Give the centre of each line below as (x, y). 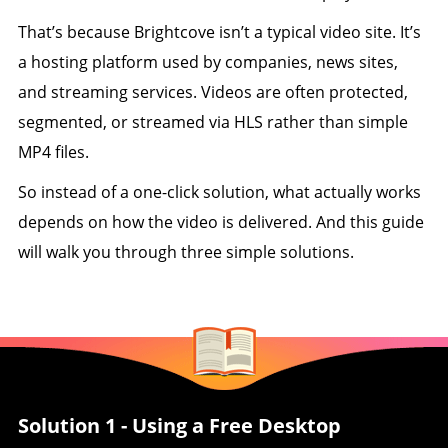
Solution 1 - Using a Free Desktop (179, 425)
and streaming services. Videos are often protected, (212, 92)
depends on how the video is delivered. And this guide (220, 222)
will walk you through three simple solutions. (185, 252)
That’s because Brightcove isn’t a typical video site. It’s (219, 32)
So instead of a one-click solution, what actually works (219, 192)
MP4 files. (53, 152)
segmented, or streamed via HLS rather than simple (212, 122)
